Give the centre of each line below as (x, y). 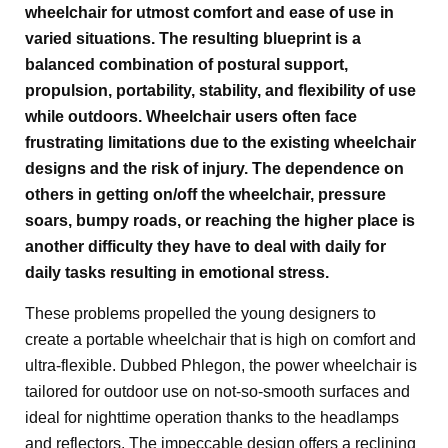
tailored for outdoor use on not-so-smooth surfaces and (217, 391)
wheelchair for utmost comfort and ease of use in (209, 12)
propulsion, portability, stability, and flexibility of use (220, 90)
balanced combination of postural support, (186, 64)
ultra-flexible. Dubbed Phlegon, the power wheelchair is (221, 365)
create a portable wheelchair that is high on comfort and (220, 339)
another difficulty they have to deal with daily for (205, 246)
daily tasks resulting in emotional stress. (177, 272)
